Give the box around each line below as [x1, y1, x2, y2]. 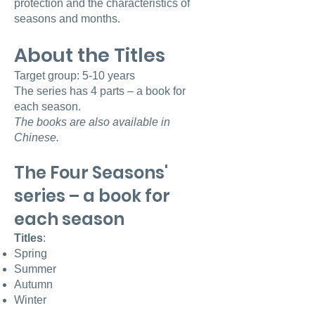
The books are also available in [14, 116, 170, 128]
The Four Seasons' [14, 161, 168, 184]
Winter [14, 294, 46, 306]
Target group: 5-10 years [14, 70, 135, 82]
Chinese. [14, 131, 59, 143]
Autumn [14, 278, 53, 290]
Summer [14, 263, 59, 275]
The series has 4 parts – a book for [14, 85, 186, 97]
